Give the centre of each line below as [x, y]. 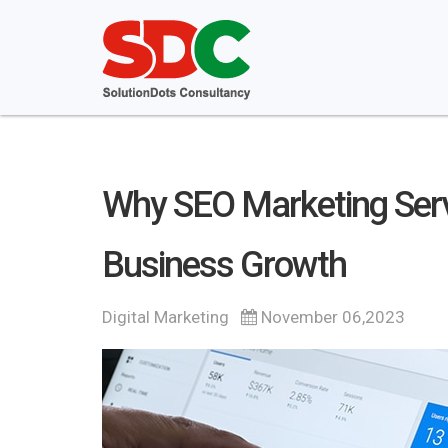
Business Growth [224, 265]
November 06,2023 [331, 317]
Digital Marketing [165, 317]
